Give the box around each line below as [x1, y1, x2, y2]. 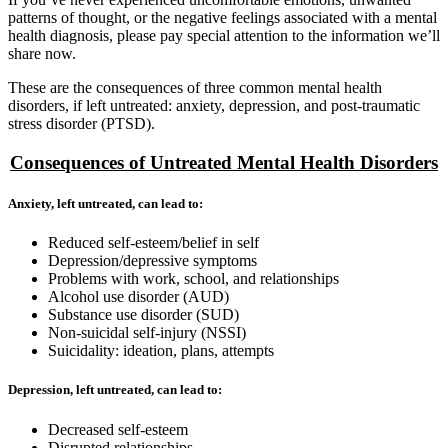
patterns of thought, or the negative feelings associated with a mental [8, 9, 437, 27]
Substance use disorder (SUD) [48, 306, 239, 324]
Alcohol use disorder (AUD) [48, 288, 229, 306]
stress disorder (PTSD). [8, 115, 155, 133]
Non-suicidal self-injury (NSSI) [48, 324, 246, 342]
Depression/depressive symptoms [48, 252, 257, 270]
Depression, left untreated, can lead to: [8, 382, 222, 398]
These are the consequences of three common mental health [8, 79, 382, 97]
